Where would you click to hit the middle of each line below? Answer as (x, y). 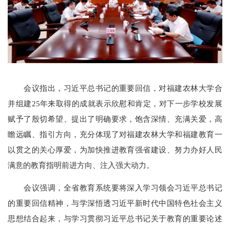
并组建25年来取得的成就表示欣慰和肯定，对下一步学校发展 (115, 103)
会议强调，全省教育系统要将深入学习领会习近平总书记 (115, 187)
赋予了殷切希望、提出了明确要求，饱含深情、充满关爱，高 (115, 119)
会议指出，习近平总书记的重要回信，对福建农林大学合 (115, 88)
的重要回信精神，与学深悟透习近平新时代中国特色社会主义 (115, 203)
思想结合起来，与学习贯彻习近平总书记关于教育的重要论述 (115, 218)
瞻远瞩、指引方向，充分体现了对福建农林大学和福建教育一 (115, 134)
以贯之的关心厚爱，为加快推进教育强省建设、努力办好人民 (115, 149)
